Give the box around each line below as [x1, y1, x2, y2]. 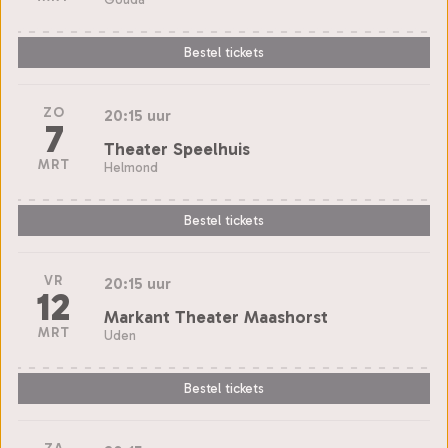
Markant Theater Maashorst [104, 305, 328, 328]
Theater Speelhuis [104, 137, 250, 160]
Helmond [104, 159, 158, 175]
